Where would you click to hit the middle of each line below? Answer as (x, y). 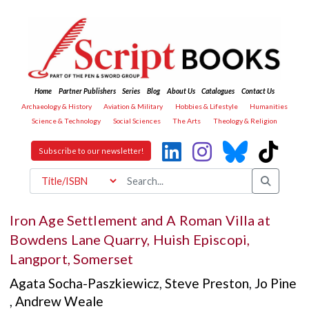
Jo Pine (276, 283)
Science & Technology (67, 121)
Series (131, 91)
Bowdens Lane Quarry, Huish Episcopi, (130, 239)
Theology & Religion (245, 121)
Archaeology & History (56, 106)
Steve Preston (207, 283)
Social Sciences (137, 121)
